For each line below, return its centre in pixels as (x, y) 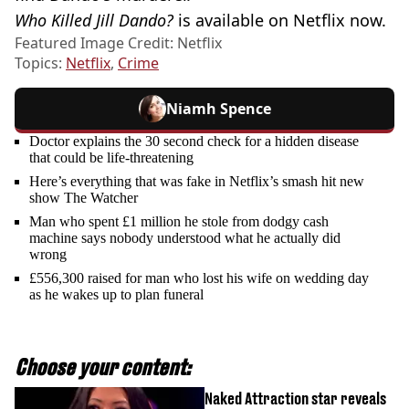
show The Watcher (84, 197)
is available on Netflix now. (282, 20)
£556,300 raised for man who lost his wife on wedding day (199, 278)
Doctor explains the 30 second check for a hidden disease (194, 141)
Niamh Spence (218, 108)
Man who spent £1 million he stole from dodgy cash (179, 221)
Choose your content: (103, 367)
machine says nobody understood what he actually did (185, 237)
